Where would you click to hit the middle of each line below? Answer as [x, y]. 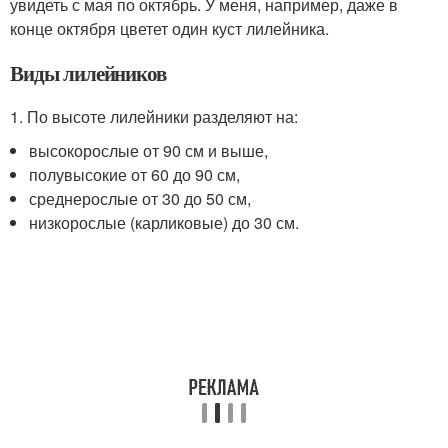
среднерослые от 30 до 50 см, [140, 198]
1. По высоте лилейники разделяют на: [154, 116]
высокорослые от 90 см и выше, [149, 150]
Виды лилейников [88, 72]
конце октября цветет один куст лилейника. [169, 28]
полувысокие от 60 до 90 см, [135, 174]
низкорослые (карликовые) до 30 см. [164, 222]
